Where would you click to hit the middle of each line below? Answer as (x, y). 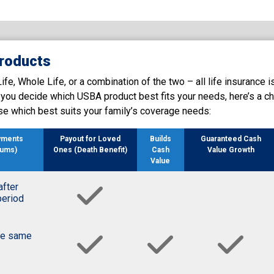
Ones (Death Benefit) (90, 150)
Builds (160, 139)
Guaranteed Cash (231, 139)
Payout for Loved (90, 139)
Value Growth (231, 150)
